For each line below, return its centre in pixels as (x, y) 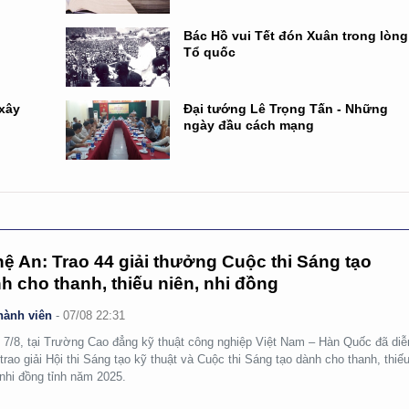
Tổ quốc (210, 52)
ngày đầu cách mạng (249, 125)
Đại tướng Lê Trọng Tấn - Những (286, 109)
